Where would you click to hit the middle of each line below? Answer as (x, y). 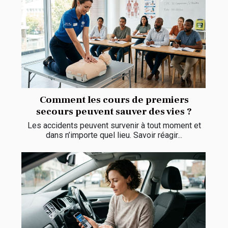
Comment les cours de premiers (114, 100)
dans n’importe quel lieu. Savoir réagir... (114, 135)
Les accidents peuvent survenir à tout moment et (114, 126)
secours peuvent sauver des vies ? (114, 112)
